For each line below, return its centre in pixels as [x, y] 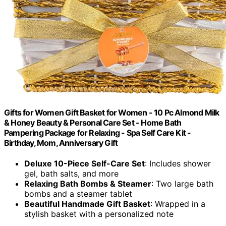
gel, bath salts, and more [71, 174]
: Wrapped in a [178, 204]
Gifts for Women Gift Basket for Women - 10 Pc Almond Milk [112, 112]
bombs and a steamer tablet [78, 194]
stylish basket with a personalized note [99, 214]
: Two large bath [182, 184]
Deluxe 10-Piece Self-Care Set [84, 164]
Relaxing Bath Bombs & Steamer [88, 184]
